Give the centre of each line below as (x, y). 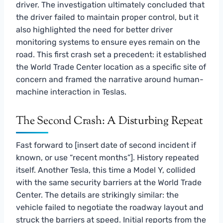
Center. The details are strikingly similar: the (97, 195)
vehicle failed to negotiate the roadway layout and (110, 207)
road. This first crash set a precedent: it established (111, 54)
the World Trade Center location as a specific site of (111, 67)
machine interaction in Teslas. (71, 92)
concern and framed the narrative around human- (110, 79)
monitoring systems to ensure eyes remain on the (108, 42)
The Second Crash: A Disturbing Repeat (110, 121)
